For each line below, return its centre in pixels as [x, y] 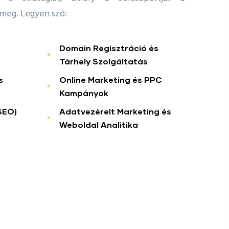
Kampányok [84, 93]
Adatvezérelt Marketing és [115, 111]
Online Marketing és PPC [111, 79]
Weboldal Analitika [99, 124]
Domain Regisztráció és [109, 48]
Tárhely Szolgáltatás [104, 61]
